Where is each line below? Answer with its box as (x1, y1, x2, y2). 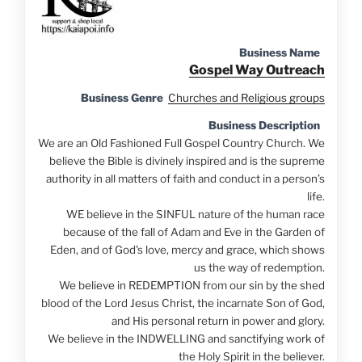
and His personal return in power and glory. (111, 314, 325, 328)
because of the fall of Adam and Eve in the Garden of (62, 225, 325, 239)
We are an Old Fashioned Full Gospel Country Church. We (37, 137, 325, 150)
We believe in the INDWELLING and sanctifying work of (47, 332, 325, 346)
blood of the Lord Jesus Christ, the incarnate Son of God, (40, 297, 325, 310)
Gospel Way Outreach (188, 62, 325, 78)
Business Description (208, 119, 320, 133)
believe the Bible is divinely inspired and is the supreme (48, 154, 325, 168)
